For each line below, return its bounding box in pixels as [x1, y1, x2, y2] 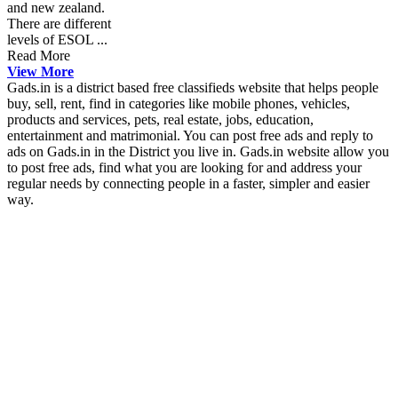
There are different [7, 15, 111, 31]
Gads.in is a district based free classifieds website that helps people [7, 79, 378, 95]
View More [7, 63, 74, 79]
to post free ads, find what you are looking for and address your [7, 159, 362, 175]
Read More [7, 47, 70, 63]
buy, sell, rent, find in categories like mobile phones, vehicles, [7, 95, 350, 111]
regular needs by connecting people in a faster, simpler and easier [7, 175, 370, 191]
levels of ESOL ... [7, 31, 107, 47]
